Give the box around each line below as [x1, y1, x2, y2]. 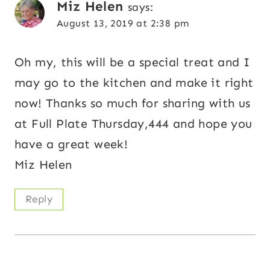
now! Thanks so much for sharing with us [14, 96, 251, 111]
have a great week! [14, 137, 128, 152]
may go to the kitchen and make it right [14, 75, 254, 90]
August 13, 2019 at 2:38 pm [57, 17, 189, 30]
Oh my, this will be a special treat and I [14, 55, 250, 70]
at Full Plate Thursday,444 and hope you [14, 116, 253, 131]
